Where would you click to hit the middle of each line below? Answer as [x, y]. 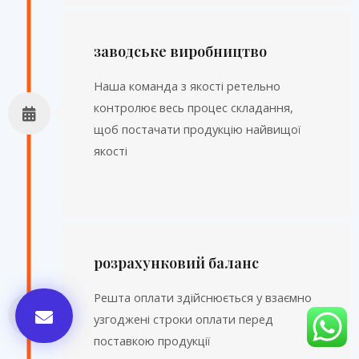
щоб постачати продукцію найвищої [197, 129]
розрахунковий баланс [176, 262]
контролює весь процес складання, [193, 107]
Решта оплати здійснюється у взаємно [202, 297]
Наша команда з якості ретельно [187, 85]
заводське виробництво [180, 50]
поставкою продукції [151, 340]
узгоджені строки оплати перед [183, 319]
